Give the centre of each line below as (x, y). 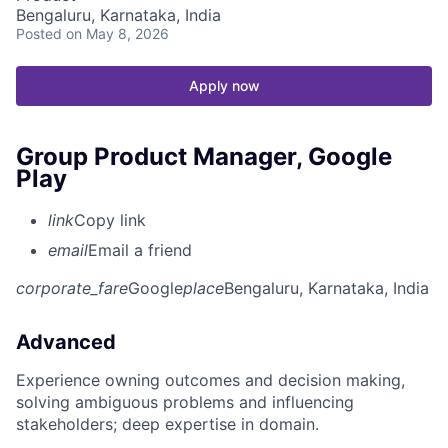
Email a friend (140, 250)
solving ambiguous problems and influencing (185, 402)
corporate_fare (72, 288)
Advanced (66, 342)
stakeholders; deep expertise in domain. (167, 424)
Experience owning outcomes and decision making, (210, 380)
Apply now (224, 85)
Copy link (110, 220)
